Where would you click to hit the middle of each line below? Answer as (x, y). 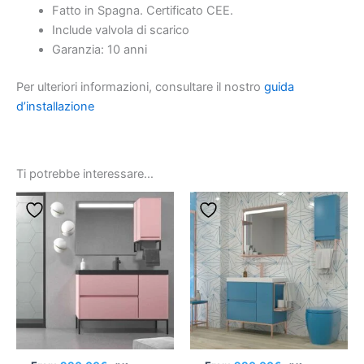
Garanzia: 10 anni (99, 50)
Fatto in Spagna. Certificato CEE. (142, 11)
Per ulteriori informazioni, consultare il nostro (140, 87)
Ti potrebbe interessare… (85, 173)
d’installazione (57, 107)
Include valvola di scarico (120, 30)
